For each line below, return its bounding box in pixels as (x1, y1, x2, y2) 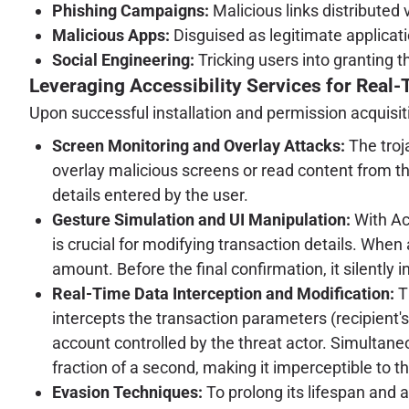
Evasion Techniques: (52, 383, 203, 403)
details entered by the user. (52, 185, 248, 205)
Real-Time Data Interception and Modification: (52, 284, 394, 304)
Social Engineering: (52, 49, 194, 69)
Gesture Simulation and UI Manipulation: (52, 210, 351, 230)
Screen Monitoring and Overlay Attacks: (52, 136, 345, 156)
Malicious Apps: (52, 25, 170, 45)
